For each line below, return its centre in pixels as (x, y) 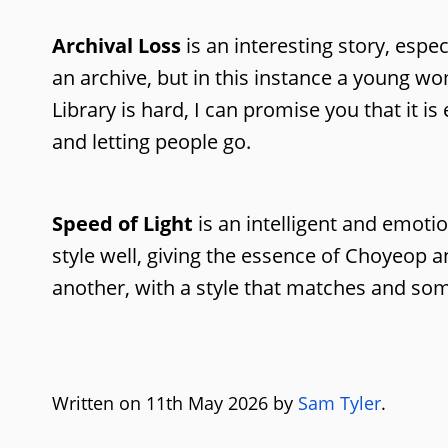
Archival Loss (119, 45)
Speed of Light (122, 223)
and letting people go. (151, 141)
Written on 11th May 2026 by (175, 402)
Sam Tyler (339, 402)
